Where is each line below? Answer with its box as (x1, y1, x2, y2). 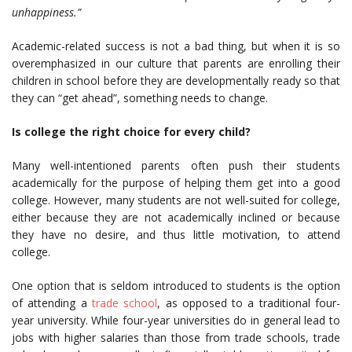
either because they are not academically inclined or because (12, 210, 340, 225)
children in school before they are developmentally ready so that (12, 73, 340, 89)
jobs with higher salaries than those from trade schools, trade (12, 330, 340, 346)
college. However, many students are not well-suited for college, (12, 192, 340, 208)
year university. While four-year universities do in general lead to (12, 313, 340, 328)
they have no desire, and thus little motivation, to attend (12, 227, 340, 243)
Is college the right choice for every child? (12, 124, 251, 140)
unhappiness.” (12, 5, 81, 20)
